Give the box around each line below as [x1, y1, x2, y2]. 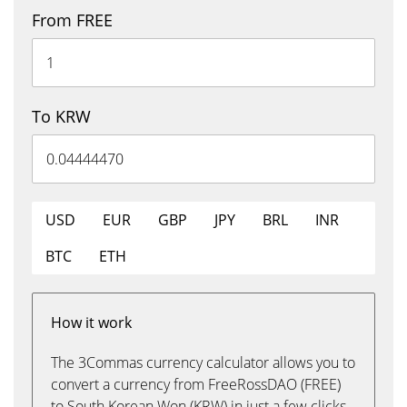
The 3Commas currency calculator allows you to [51, 352, 355, 372]
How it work [51, 313, 132, 333]
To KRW [32, 105, 91, 127]
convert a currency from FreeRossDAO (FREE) [51, 374, 341, 394]
